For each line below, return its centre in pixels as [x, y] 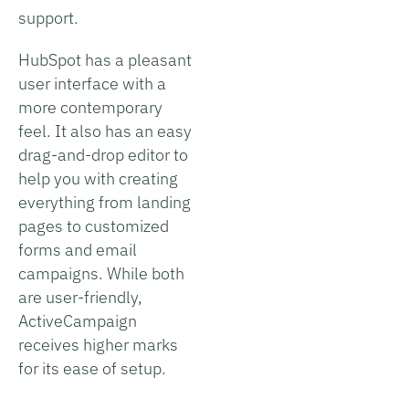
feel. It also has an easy [105, 131]
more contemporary [90, 107]
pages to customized [94, 225]
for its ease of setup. [92, 368]
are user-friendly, [80, 297]
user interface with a [92, 83]
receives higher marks [98, 344]
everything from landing [105, 202]
